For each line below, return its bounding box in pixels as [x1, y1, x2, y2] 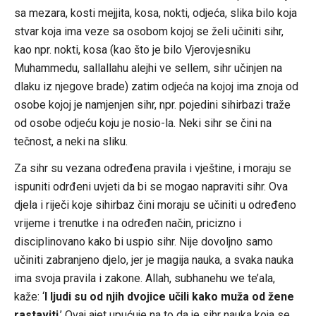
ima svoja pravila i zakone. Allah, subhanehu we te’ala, [13, 271, 275, 285]
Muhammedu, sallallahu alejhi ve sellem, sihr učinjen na [13, 61, 282, 75]
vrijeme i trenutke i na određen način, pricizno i [13, 216, 241, 230]
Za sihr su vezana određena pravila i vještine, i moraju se [13, 161, 291, 175]
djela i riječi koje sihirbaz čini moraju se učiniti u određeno [13, 197, 296, 212]
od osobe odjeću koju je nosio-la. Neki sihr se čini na [13, 116, 272, 130]
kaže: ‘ [13, 289, 44, 303]
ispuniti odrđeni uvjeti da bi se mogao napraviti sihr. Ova [13, 179, 288, 193]
